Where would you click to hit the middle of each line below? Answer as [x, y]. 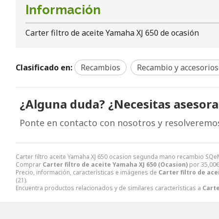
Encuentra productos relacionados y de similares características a [109, 188]
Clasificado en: [44, 67]
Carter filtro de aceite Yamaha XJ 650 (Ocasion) [115, 164]
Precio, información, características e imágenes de [87, 172]
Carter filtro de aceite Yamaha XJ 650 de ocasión [112, 33]
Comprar [29, 164]
